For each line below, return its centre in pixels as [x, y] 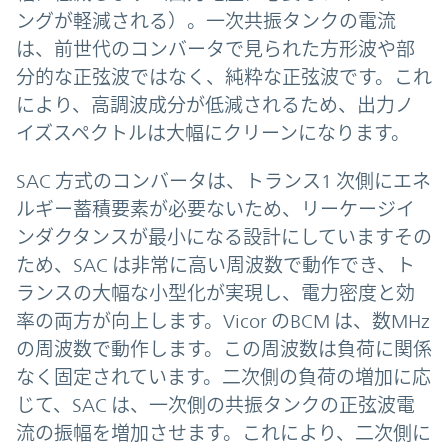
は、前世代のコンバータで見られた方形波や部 [215, 49]
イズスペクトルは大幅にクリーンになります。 [213, 133]
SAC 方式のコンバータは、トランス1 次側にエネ [223, 181]
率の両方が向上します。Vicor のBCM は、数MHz [223, 321]
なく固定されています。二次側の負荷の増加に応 [223, 377]
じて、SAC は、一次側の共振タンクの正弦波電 [215, 405]
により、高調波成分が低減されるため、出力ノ [215, 105]
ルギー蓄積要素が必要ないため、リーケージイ [215, 209]
